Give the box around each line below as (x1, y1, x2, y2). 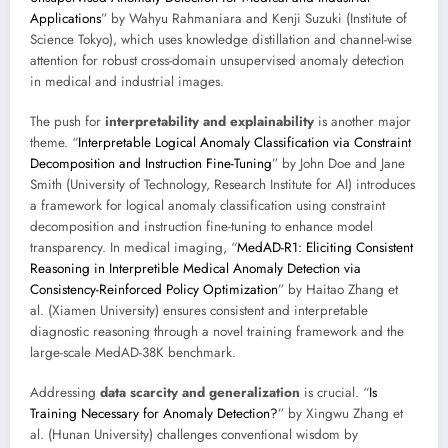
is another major (314, 111, 411, 131)
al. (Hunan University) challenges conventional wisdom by (30, 424, 358, 444)
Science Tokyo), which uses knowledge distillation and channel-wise (30, 29, 412, 49)
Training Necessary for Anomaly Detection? (30, 403, 278, 423)
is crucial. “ (300, 382, 369, 402)
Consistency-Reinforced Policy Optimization (30, 279, 278, 299)
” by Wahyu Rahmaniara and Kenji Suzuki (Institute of (101, 8, 407, 28)
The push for (30, 111, 105, 131)
